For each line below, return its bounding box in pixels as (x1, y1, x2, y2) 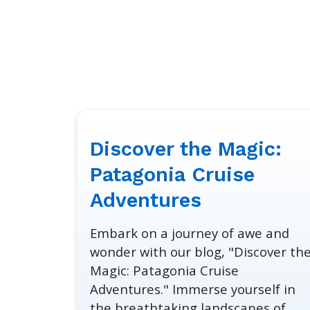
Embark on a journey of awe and (90, 224, 290, 242)
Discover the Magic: (90, 137, 282, 161)
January (43, 138, 73, 150)
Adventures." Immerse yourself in (90, 280, 296, 298)
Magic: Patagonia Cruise (90, 262, 239, 280)
